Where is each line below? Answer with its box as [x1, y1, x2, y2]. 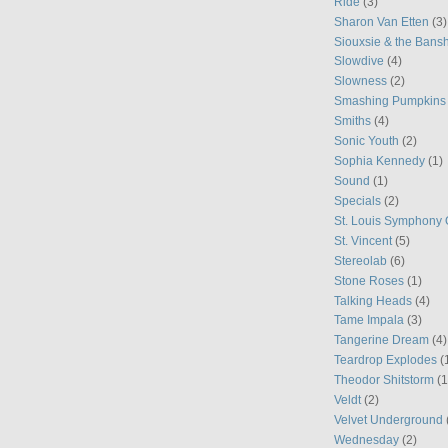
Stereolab [334, 253, 387, 267]
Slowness [334, 74, 387, 88]
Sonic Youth [334, 134, 399, 148]
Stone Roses [334, 273, 404, 287]
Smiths [334, 114, 371, 128]
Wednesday [334, 433, 399, 446]
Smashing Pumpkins [334, 94, 446, 108]
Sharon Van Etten [334, 14, 429, 28]
